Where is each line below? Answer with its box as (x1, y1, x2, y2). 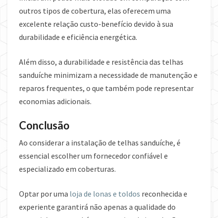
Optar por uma (19, 189, 70, 199)
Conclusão (19, 119, 70, 132)
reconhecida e (140, 189, 187, 199)
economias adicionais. (19, 96, 91, 107)
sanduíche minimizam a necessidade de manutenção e (19, 70, 198, 80)
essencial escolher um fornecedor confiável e (19, 151, 168, 161)
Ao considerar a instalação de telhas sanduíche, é (19, 138, 181, 148)
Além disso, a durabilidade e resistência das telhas (19, 57, 183, 67)
